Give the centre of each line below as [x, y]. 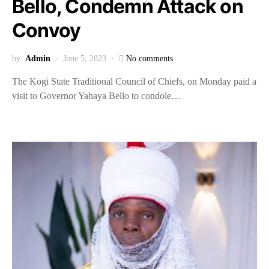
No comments [150, 59]
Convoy [48, 30]
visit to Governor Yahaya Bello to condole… [96, 96]
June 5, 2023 [85, 59]
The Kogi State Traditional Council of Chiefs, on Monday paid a [134, 81]
